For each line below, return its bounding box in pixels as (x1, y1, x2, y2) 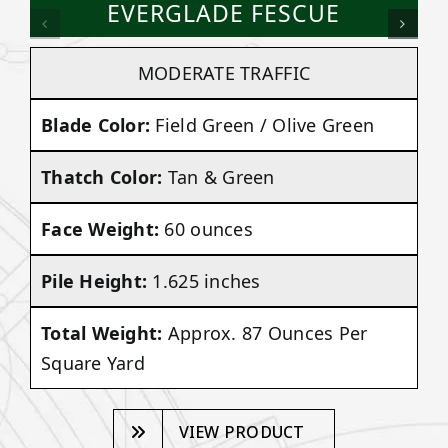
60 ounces (164, 216, 253, 241)
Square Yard (40, 350, 145, 375)
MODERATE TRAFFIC (137, 60, 311, 85)
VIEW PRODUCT (178, 420, 305, 444)
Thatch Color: (40, 164, 168, 189)
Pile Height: (40, 268, 153, 293)
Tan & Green (167, 164, 275, 189)
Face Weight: (40, 216, 165, 241)
